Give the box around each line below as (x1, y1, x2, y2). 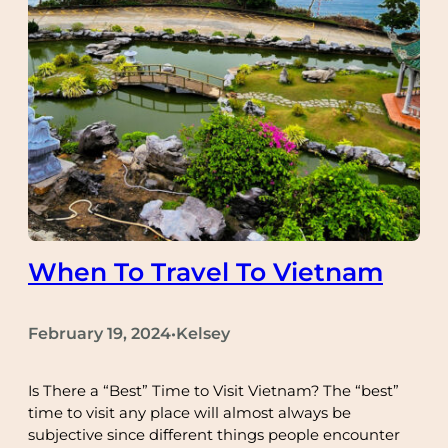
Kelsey (176, 324, 230, 344)
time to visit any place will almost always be (28, 404, 351, 423)
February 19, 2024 (28, 324, 171, 344)
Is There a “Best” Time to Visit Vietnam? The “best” (28, 382, 399, 401)
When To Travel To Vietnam (28, 256, 383, 287)
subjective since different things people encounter (28, 426, 400, 445)
